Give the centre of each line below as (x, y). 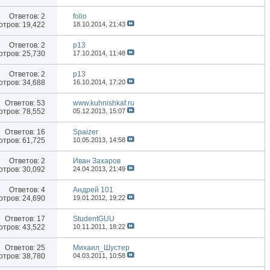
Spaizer (86, 132)
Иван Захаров (97, 161)
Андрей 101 (93, 190)
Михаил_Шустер (102, 248)
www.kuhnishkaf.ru (104, 103)
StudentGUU (94, 219)
